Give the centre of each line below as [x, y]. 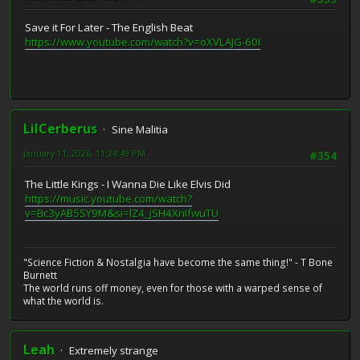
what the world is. [63, 301]
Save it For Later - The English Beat [109, 27]
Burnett [40, 276]
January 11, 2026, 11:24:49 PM [84, 153]
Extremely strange [114, 351]
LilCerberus [60, 129]
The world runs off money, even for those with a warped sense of [173, 288]
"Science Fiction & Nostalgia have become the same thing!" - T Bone [178, 263]
